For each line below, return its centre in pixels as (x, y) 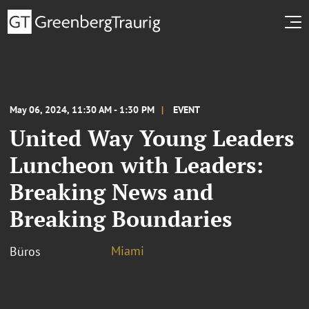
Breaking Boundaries (121, 218)
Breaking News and (111, 191)
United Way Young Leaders (152, 138)
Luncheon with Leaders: (137, 165)
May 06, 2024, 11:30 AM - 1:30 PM (82, 109)
